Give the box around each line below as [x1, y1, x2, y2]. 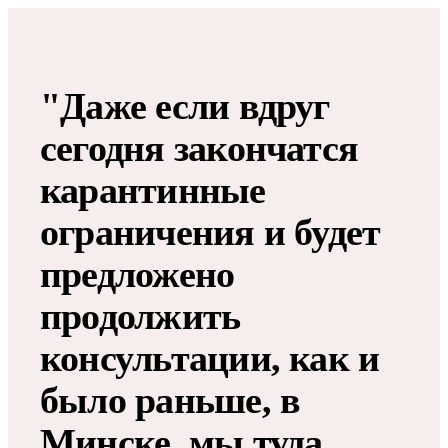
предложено [40, 252, 235, 295]
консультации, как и [40, 336, 380, 379]
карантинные [40, 168, 266, 211]
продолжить [40, 294, 241, 337]
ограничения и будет [40, 210, 381, 253]
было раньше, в [40, 378, 301, 421]
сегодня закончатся [40, 126, 359, 169]
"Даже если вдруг [40, 84, 330, 127]
